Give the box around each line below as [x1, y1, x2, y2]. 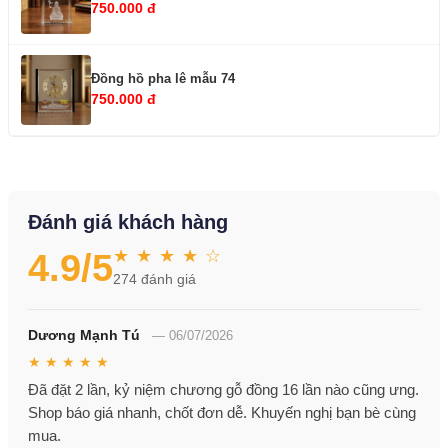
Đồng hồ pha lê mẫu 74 [91, 70, 235, 86]
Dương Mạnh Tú [28, 327, 140, 344]
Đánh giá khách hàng [28, 211, 228, 234]
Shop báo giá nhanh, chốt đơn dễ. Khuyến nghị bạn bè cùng [28, 404, 416, 422]
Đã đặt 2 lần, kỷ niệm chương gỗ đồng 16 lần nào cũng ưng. [28, 381, 419, 399]
